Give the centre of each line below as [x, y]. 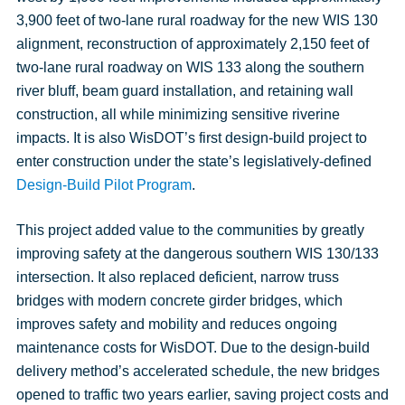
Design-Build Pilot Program [104, 185]
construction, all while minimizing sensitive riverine [178, 114]
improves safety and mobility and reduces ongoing [176, 324]
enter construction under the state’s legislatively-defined [193, 161]
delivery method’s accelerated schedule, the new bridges [198, 371]
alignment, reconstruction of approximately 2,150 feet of [192, 44]
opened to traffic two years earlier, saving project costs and [202, 395]
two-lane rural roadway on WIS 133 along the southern [190, 67]
